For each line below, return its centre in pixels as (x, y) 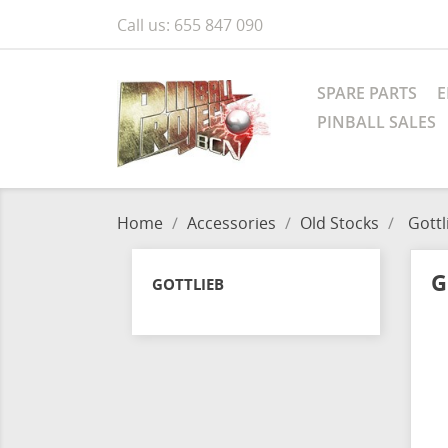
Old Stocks (339, 223)
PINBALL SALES (376, 122)
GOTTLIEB (188, 284)
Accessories (231, 223)
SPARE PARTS (367, 93)
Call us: (145, 25)
